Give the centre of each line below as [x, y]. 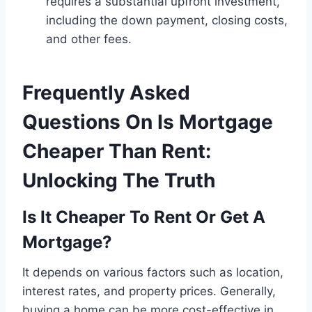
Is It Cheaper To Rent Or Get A [144, 217]
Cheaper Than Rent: [117, 151]
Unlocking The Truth [119, 181]
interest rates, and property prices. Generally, [149, 291]
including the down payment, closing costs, [167, 21]
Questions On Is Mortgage [148, 122]
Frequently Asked [106, 93]
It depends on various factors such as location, [153, 273]
